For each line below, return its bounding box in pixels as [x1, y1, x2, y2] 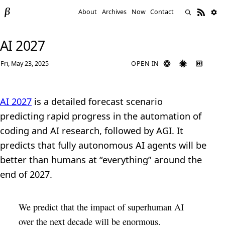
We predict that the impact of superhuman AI [18, 200, 184, 213]
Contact [150, 8, 174, 17]
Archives [102, 8, 127, 17]
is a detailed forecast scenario [32, 95, 163, 108]
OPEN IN [131, 59, 159, 68]
